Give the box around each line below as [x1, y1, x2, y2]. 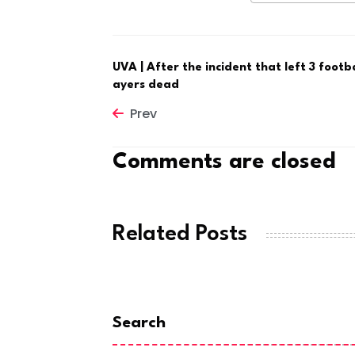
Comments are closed [113, 151, 336, 174]
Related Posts [113, 223, 247, 246]
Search [113, 315, 166, 331]
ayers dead [113, 79, 179, 92]
